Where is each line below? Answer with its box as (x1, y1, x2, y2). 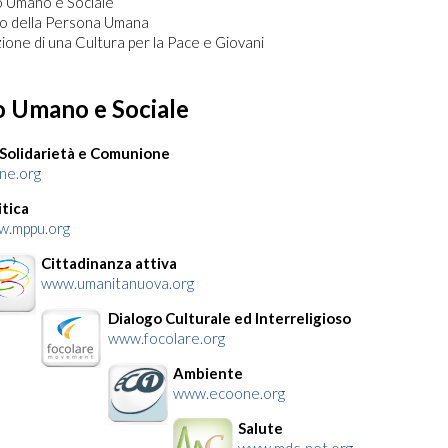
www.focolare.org (107, 329, 225, 348)
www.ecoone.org (172, 384, 285, 403)
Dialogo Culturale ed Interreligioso (107, 309, 351, 328)
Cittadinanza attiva (40, 254, 177, 273)
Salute (237, 419, 283, 438)
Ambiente (172, 364, 243, 383)
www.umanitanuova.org (40, 274, 194, 293)
